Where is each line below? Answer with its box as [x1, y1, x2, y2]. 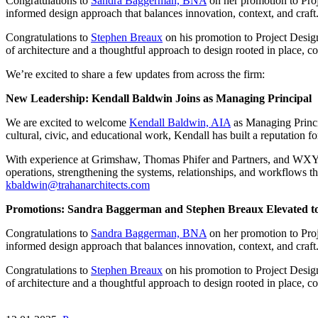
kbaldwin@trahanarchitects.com [6, 178, 150, 191]
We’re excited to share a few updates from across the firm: [6, 67, 265, 80]
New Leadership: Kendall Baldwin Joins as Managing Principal [6, 92, 312, 104]
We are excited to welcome [6, 116, 129, 128]
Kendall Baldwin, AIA [129, 116, 231, 128]
